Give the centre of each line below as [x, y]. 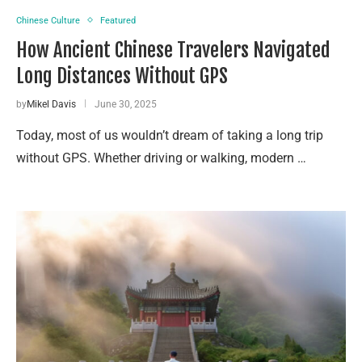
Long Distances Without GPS [122, 76]
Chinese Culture [48, 20]
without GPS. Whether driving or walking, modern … [161, 158]
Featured [118, 20]
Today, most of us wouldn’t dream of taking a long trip [170, 135]
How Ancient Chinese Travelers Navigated [173, 50]
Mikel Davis [51, 104]
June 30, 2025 [126, 104]
